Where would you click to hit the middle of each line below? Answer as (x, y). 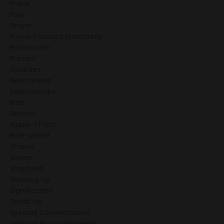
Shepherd (27, 169)
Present (23, 59)
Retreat (23, 114)
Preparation (30, 48)
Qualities (25, 70)
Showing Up (30, 180)
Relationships (33, 92)
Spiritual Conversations (50, 213)
